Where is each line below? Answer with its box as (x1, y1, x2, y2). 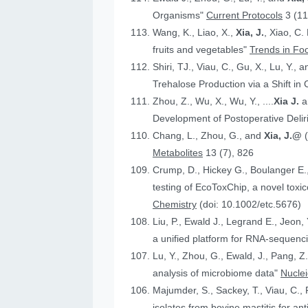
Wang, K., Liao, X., (153, 27, 236, 38)
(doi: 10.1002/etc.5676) (197, 199, 302, 210)
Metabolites (153, 147, 203, 159)
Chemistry (153, 199, 197, 210)
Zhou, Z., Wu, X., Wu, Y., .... (153, 96, 274, 107)
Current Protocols (206, 10, 283, 21)
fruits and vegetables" (153, 44, 250, 56)
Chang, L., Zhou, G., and (153, 130, 265, 142)
